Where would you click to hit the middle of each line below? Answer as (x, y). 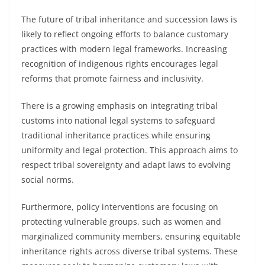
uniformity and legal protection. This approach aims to (130, 150)
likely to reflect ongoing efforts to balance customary (125, 34)
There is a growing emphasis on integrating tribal (119, 106)
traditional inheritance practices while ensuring (116, 135)
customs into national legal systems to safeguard (118, 120)
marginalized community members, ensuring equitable (131, 236)
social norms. (48, 180)
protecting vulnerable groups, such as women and (121, 222)
